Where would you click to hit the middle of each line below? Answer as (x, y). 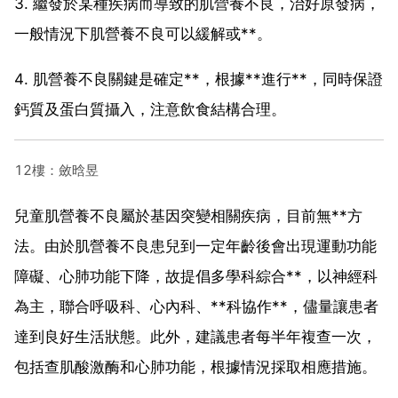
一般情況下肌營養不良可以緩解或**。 (143, 33)
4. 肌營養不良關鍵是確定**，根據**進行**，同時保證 (199, 79)
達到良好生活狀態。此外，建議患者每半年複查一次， (195, 336)
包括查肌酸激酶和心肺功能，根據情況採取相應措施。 (195, 366)
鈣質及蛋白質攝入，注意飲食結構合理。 (150, 109)
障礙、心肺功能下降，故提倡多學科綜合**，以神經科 (196, 276)
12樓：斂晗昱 (56, 170)
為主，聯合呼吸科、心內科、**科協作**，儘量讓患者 (196, 306)
